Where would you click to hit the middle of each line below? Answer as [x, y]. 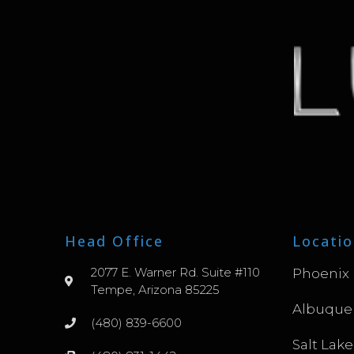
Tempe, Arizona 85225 [155, 290]
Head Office [114, 241]
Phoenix [320, 274]
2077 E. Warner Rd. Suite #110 [175, 273]
